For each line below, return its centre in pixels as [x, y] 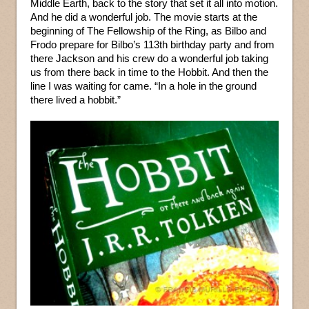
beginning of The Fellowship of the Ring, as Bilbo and [148, 31]
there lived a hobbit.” [76, 100]
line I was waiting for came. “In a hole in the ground [143, 86]
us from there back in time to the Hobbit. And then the [149, 72]
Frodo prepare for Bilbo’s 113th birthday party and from [152, 44]
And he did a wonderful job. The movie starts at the [144, 17]
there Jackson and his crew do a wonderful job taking [149, 58]
